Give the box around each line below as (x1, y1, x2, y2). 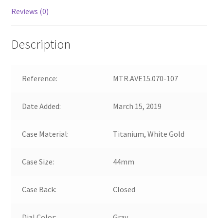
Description (11, 36, 71, 52)
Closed (113, 184, 136, 194)
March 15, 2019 (113, 101, 162, 111)
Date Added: (22, 101, 61, 111)
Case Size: (22, 156, 54, 166)
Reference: (22, 73, 58, 83)
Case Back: (22, 184, 57, 194)
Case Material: (22, 128, 69, 139)
